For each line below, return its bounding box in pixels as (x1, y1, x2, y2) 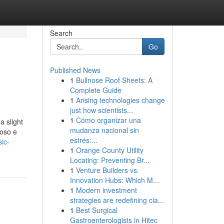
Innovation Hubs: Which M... (69, 175, 159, 185)
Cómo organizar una (75, 115, 141, 125)
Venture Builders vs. (75, 165, 139, 175)
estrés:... (69, 135, 97, 145)
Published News (49, 65, 100, 75)
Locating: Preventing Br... (69, 155, 149, 165)
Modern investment (75, 185, 137, 195)
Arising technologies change (75, 95, 165, 105)
